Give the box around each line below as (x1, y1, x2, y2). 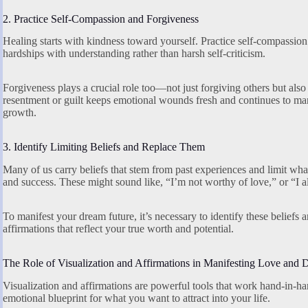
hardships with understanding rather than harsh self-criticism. (3, 47, 265, 60)
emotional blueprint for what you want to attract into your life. (3, 291, 270, 304)
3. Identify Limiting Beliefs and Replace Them (3, 141, 205, 153)
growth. (3, 107, 36, 119)
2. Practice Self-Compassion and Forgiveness (3, 12, 199, 25)
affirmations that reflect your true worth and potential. (3, 223, 234, 235)
